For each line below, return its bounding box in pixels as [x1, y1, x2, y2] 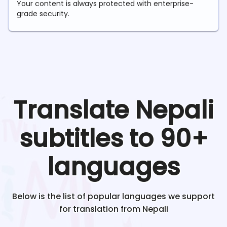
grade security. [17, 9, 69, 19]
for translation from [59, 203, 140, 215]
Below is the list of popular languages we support [12, 191, 215, 203]
